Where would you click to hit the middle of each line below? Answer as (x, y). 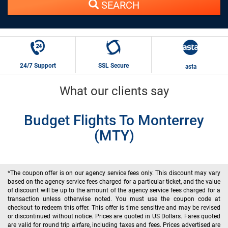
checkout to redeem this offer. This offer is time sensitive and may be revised (114, 207)
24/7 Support (38, 65)
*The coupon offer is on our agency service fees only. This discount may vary (114, 173)
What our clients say (114, 91)
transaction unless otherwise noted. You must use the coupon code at (114, 199)
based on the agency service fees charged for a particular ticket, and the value (114, 181)
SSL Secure (114, 65)
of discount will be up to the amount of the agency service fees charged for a (114, 190)
